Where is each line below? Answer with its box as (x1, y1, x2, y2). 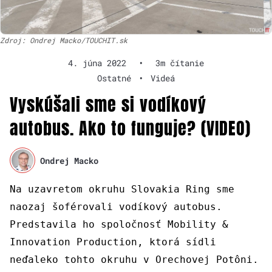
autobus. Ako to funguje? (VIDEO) (10, 115, 251, 141)
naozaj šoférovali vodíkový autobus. (10, 201, 222, 212)
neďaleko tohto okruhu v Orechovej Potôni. (10, 254, 259, 265)
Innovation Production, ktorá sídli (10, 236, 216, 248)
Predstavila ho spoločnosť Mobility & (10, 219, 228, 230)
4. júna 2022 (68, 57, 126, 69)
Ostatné (97, 72, 131, 84)
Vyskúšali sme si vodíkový (10, 92, 206, 117)
